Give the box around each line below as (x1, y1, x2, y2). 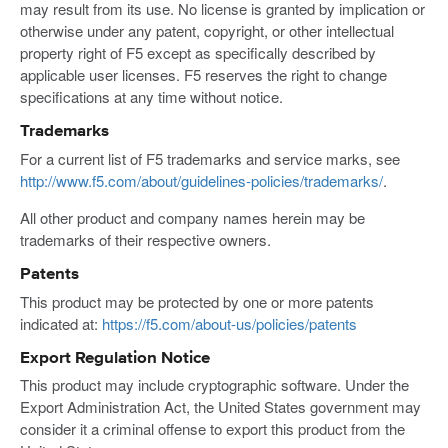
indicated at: (20, 312, 102, 334)
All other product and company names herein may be (20, 206, 365, 228)
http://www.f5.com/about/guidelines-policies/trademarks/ (20, 169, 383, 191)
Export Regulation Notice (20, 349, 210, 367)
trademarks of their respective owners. (20, 228, 271, 250)
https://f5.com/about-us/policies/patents (102, 312, 357, 334)
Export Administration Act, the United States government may (20, 396, 421, 418)
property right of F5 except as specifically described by (20, 41, 376, 63)
